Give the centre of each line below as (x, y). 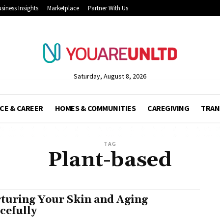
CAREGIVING (168, 108)
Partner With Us (108, 8)
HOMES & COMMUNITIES (95, 108)
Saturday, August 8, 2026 (110, 76)
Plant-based (110, 160)
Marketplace (63, 8)
